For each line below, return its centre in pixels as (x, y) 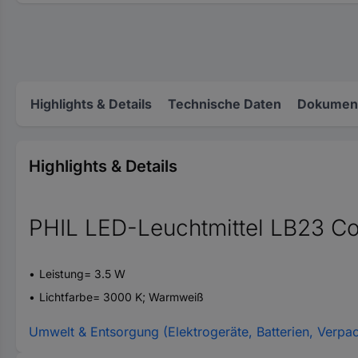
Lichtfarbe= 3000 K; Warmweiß (121, 297)
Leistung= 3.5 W (82, 274)
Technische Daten (225, 104)
